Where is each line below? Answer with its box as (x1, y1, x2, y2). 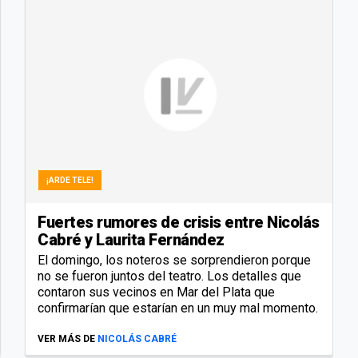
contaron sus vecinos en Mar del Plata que (38, 284, 275, 300)
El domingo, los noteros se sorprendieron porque (38, 252, 311, 268)
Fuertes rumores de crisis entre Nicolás (38, 212, 320, 232)
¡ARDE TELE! (46, 175, 93, 185)
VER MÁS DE (38, 332, 95, 344)
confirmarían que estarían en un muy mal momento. (38, 300, 318, 316)
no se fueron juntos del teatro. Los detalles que (38, 268, 301, 284)
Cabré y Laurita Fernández (38, 229, 225, 249)
